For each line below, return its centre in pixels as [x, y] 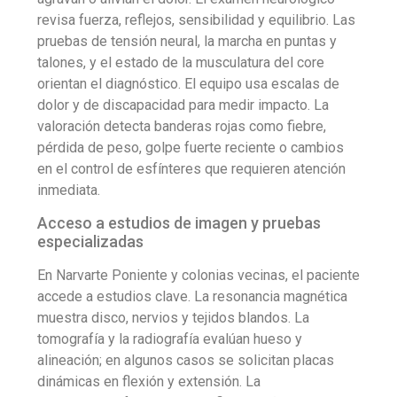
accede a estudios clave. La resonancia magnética [192, 296]
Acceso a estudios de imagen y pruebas [179, 222]
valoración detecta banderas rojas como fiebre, [182, 126]
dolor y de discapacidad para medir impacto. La [183, 105]
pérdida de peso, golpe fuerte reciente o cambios [191, 147]
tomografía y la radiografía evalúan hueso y [170, 339]
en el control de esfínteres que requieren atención [191, 168]
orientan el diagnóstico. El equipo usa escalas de [188, 83]
